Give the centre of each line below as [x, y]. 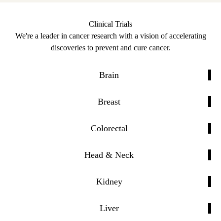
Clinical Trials [110, 24]
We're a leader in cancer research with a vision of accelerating [110, 36]
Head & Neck [109, 155]
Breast [109, 101]
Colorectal [109, 128]
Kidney [109, 181]
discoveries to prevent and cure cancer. [110, 47]
